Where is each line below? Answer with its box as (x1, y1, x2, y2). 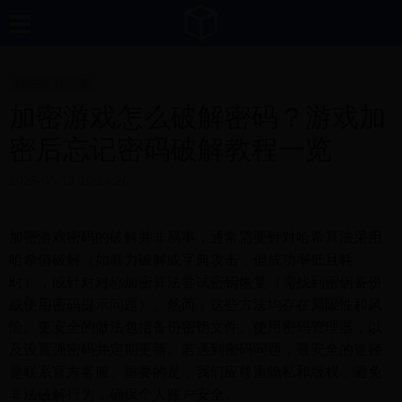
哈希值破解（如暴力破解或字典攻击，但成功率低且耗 (9, 252, 354, 267)
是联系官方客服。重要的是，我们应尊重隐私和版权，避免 (9, 364, 382, 380)
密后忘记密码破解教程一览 (9, 135, 332, 164)
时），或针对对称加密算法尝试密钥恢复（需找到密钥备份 (9, 275, 382, 290)
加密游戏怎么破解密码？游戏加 (9, 102, 386, 132)
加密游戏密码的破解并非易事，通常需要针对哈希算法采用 (9, 230, 382, 245)
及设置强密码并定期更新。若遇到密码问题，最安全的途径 (9, 342, 382, 357)
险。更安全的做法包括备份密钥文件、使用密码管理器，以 (9, 319, 382, 335)
